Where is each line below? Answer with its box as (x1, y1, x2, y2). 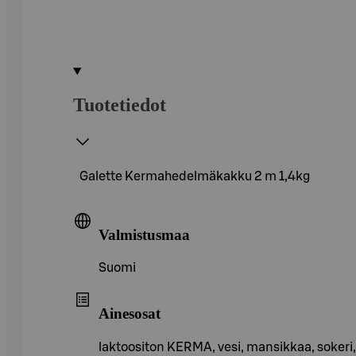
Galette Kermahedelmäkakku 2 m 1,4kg (79, 169, 310, 183)
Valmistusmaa (99, 226, 190, 243)
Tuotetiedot (73, 94, 166, 115)
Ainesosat (99, 304, 161, 322)
